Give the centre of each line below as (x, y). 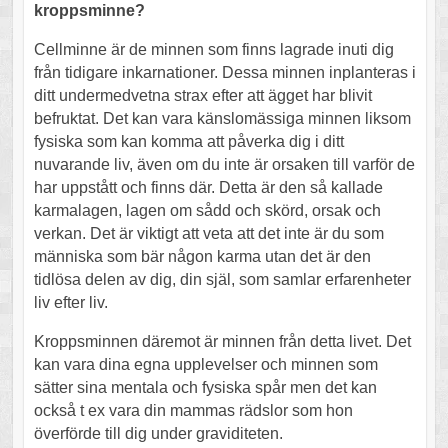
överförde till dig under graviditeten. (158, 433)
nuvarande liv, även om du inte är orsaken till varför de (224, 164)
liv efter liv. (70, 302)
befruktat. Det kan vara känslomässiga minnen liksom (222, 118)
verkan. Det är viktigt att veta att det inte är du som (208, 233)
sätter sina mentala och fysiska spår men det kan (205, 387)
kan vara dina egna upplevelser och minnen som (205, 364)
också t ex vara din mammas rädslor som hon (193, 410)
